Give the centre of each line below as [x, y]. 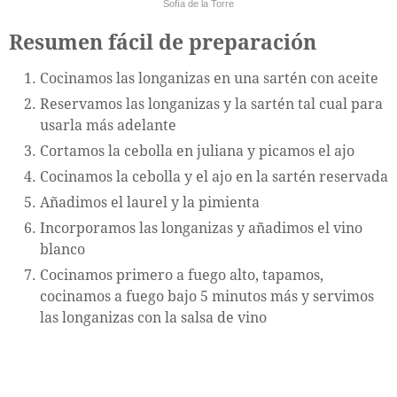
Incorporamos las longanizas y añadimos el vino [201, 229]
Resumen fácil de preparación [163, 43]
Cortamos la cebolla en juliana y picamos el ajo [197, 152]
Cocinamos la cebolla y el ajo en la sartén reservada [214, 177]
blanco [62, 250]
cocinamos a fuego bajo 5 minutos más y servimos [207, 297]
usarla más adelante [108, 126]
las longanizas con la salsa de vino [153, 318]
